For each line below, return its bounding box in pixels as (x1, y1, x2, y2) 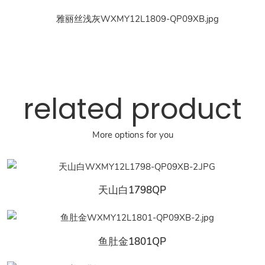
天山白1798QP (98, 183, 167, 197)
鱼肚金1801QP (98, 234, 167, 248)
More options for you (92, 128, 173, 141)
